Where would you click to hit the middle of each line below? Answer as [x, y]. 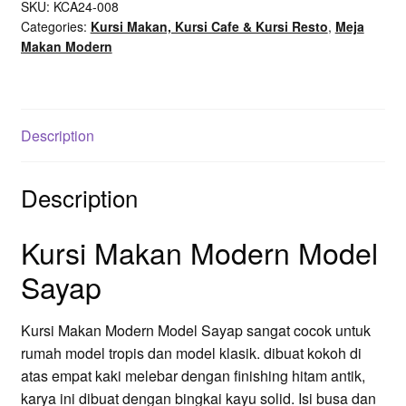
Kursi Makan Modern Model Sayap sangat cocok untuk [195, 330]
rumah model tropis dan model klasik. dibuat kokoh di [191, 353]
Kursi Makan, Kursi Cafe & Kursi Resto [209, 27]
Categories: [55, 27]
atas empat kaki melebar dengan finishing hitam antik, [193, 375]
